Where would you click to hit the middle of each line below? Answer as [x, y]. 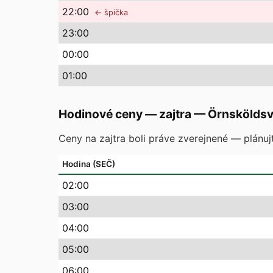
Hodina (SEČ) [89, 164]
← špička [111, 12]
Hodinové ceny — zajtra [125, 114]
